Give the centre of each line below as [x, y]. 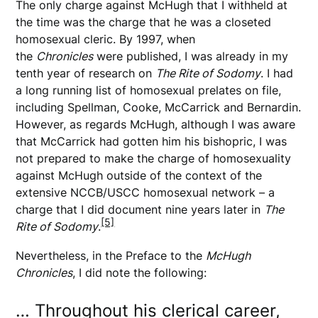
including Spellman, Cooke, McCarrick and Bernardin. [159, 107]
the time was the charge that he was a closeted [144, 22]
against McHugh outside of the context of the [139, 175]
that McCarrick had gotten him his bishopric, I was [152, 141]
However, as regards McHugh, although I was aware [156, 124]
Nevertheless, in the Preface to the [111, 255]
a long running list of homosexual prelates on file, [149, 90]
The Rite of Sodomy [208, 73]
